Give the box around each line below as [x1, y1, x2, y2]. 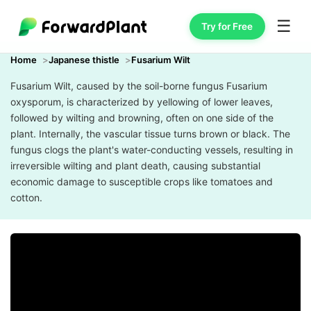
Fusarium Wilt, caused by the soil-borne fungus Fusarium [10, 80, 267, 92]
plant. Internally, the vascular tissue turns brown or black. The [10, 128, 290, 140]
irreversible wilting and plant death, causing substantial [10, 160, 260, 171]
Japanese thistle [49, 54, 119, 65]
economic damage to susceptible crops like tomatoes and [10, 176, 273, 187]
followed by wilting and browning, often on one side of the [10, 112, 274, 124]
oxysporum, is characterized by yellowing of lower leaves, [10, 96, 273, 108]
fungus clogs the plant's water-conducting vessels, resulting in [10, 144, 293, 155]
